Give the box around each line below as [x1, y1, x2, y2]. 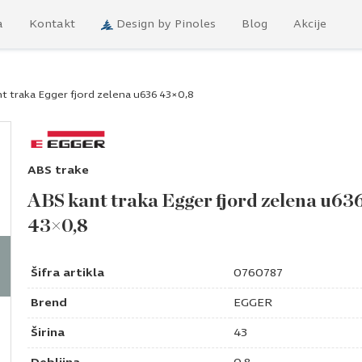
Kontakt [29, 18, 75, 31]
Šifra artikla [31, 266, 104, 280]
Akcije [293, 18, 326, 31]
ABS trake [27, 163, 89, 178]
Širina [31, 326, 65, 340]
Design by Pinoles [116, 18, 216, 31]
